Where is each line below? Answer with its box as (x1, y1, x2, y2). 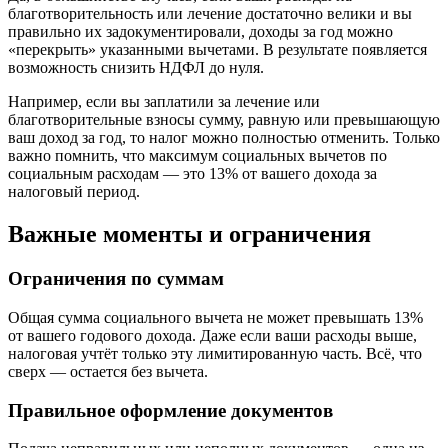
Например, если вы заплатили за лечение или (8, 93, 320, 111)
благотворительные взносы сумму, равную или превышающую (8, 111, 440, 129)
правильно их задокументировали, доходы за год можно (8, 23, 393, 41)
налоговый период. (8, 183, 140, 201)
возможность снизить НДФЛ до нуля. (8, 59, 264, 77)
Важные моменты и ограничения (8, 221, 371, 248)
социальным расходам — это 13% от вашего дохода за (8, 165, 377, 183)
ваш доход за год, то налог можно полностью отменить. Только (8, 129, 440, 147)
